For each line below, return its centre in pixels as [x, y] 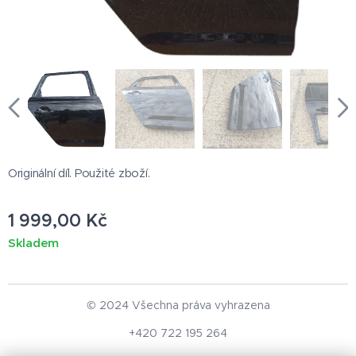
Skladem [34, 243]
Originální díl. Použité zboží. [81, 174]
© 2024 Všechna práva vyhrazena [178, 306]
